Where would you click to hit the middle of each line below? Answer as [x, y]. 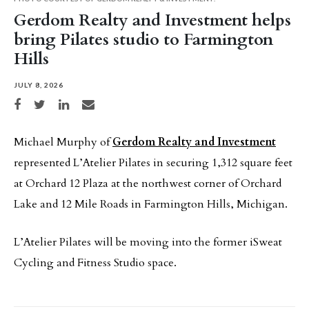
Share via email [103, 102]
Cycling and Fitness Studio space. [95, 262]
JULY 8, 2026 [39, 84]
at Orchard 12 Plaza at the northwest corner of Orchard [148, 183]
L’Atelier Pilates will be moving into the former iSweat [148, 242]
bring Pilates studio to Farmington [143, 39]
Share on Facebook [39, 102]
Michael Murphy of [63, 142]
